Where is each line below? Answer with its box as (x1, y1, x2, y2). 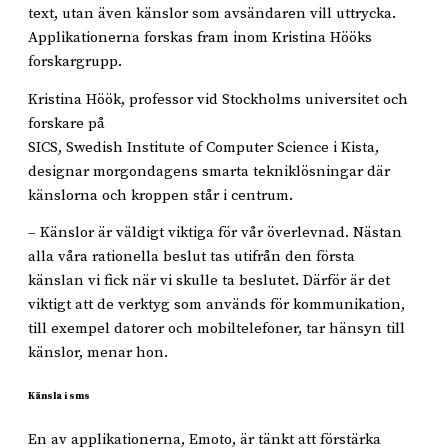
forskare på (28, 113, 105, 133)
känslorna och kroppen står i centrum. (28, 185, 293, 205)
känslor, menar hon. (28, 343, 168, 362)
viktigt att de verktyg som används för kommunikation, (28, 295, 405, 314)
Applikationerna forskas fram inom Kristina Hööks (28, 28, 372, 47)
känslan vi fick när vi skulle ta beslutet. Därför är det (28, 271, 390, 290)
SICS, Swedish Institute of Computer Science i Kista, (28, 137, 379, 157)
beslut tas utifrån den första (163, 247, 355, 266)
